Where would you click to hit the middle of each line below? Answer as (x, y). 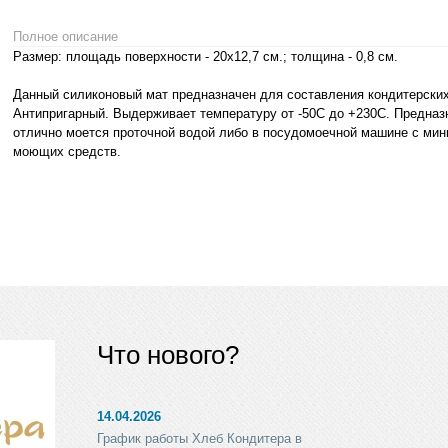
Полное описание (66, 36)
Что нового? (168, 355)
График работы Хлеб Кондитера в (200, 438)
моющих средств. (67, 151)
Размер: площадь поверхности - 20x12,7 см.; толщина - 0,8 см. (208, 56)
